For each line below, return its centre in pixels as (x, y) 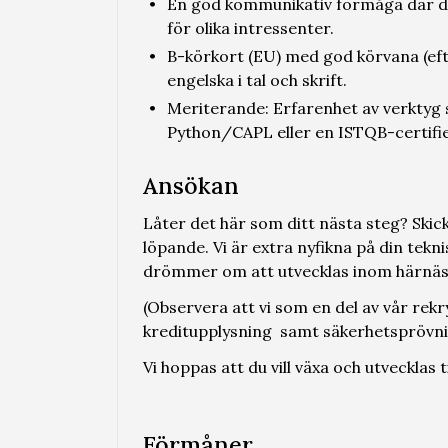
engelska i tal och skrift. (257, 80)
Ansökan (191, 185)
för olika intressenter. (250, 28)
